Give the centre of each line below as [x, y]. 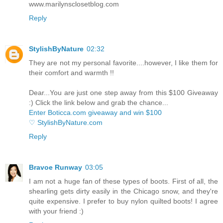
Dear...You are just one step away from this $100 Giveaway [123, 92]
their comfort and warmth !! [71, 72]
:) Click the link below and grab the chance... [99, 102]
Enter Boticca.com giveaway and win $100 [95, 112]
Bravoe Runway [56, 167]
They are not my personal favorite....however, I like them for [123, 62]
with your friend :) [56, 211]
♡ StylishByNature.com [66, 122]
